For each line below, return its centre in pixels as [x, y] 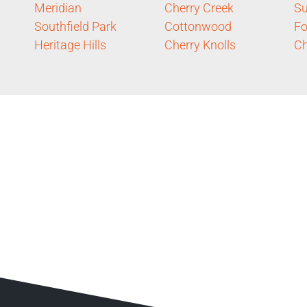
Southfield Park [75, 26]
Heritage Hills [70, 45]
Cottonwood [198, 26]
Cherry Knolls [200, 45]
